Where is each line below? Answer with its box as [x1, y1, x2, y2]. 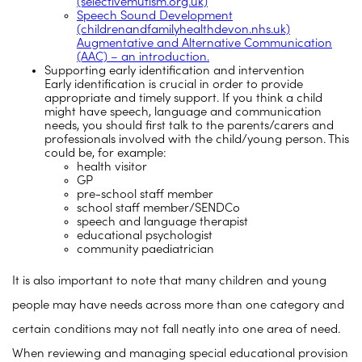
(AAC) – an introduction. [77, 50, 209, 65]
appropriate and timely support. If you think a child [44, 91, 322, 106]
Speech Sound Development [77, 9, 233, 23]
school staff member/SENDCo [77, 201, 240, 216]
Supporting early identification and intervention [44, 64, 305, 78]
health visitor [77, 160, 147, 175]
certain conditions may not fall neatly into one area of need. [12, 322, 340, 337]
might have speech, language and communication [44, 105, 322, 120]
